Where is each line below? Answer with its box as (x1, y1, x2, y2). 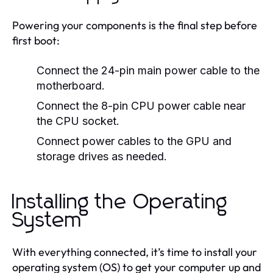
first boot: (12, 33, 60, 48)
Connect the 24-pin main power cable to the (37, 63, 260, 77)
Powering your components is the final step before (12, 18, 257, 32)
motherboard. (37, 79, 105, 92)
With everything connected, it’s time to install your (12, 244, 257, 259)
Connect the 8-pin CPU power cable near (37, 99, 246, 112)
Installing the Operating (12, 191, 228, 213)
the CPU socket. (37, 114, 119, 127)
